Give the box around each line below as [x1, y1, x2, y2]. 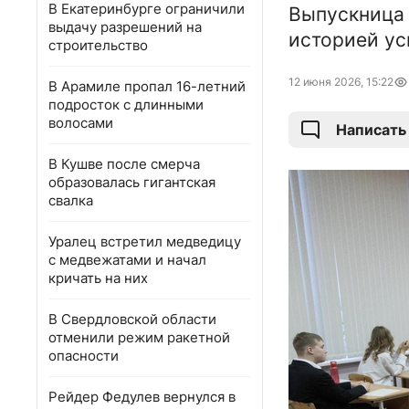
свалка [48, 192, 93, 209]
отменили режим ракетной [48, 329, 230, 346]
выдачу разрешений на [48, 18, 202, 36]
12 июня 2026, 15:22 [288, 75, 393, 89]
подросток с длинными [48, 96, 204, 113]
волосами [48, 114, 113, 131]
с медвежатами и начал [48, 251, 206, 268]
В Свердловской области [48, 310, 216, 328]
